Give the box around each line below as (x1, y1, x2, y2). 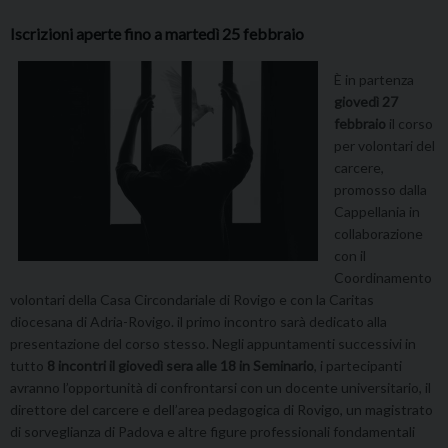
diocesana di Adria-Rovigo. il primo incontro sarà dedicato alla (10, 313, 387, 331)
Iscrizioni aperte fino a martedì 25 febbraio (10, 24, 304, 44)
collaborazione (334, 225, 423, 243)
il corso (386, 115, 433, 133)
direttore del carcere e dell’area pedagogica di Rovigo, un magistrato (10, 401, 433, 419)
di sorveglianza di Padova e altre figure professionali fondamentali (10, 423, 415, 441)
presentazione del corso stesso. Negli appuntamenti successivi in (10, 335, 416, 353)
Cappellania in (334, 203, 420, 221)
